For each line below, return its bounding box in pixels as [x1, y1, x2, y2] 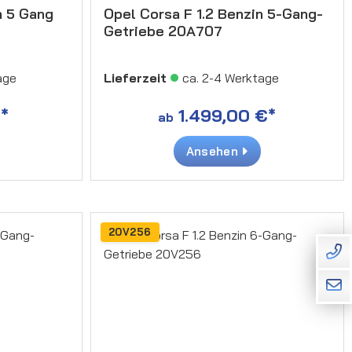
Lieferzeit [103, 69, 167, 86]
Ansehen [185, 143, 242, 159]
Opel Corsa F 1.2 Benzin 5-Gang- [103, 4, 323, 23]
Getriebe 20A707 [103, 21, 222, 40]
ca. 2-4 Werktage [181, 69, 279, 86]
